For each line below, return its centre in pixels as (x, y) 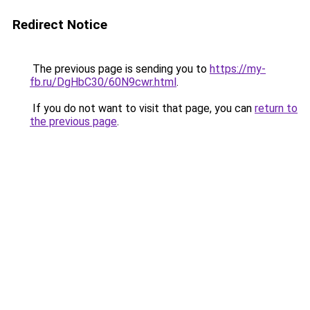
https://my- (238, 69)
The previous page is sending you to (120, 69)
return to (276, 108)
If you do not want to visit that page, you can (142, 108)
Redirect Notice (60, 25)
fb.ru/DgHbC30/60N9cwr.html (103, 82)
